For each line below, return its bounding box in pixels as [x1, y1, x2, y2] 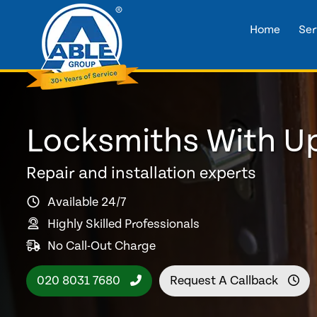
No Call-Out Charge [47, 238, 156, 253]
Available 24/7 [47, 194, 126, 209]
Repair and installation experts [26, 163, 256, 183]
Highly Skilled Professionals [47, 216, 200, 231]
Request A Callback [170, 272, 281, 288]
